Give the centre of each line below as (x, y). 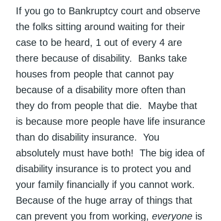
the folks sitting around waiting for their (100, 27)
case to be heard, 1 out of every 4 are (99, 43)
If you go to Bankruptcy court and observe (108, 11)
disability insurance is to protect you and (103, 169)
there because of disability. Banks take (101, 58)
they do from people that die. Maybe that (107, 106)
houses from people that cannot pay (95, 74)
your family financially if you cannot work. (107, 185)
